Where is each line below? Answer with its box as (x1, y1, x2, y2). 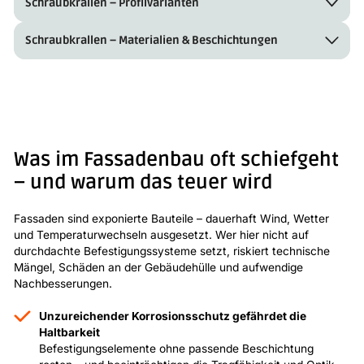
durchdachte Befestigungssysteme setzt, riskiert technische (14, 245, 331, 258)
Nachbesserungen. (14, 277, 113, 291)
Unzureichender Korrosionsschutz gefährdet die (39, 310, 307, 323)
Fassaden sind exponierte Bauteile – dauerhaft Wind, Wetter (14, 212, 330, 226)
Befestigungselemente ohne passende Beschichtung (39, 342, 314, 356)
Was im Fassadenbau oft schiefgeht (14, 148, 340, 172)
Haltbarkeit (39, 326, 101, 340)
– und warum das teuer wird (14, 171, 273, 195)
